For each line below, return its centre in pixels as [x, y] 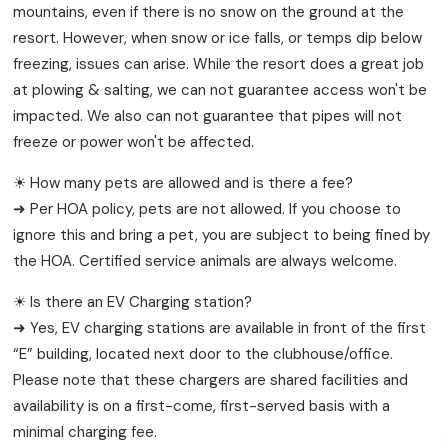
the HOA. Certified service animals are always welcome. [205, 260]
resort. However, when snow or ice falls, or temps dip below [218, 37]
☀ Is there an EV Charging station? [133, 301]
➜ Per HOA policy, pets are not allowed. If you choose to [207, 208]
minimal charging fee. [85, 431]
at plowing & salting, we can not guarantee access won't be [220, 89]
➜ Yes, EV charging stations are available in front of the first [220, 327]
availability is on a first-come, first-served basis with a [202, 405]
